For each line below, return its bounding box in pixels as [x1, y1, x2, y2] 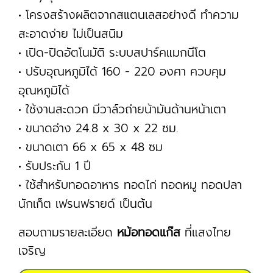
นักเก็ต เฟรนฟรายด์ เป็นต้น [18, 195, 152, 213]
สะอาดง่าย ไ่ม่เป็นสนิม [18, 25, 123, 43]
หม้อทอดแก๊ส [117, 224, 180, 241]
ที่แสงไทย [180, 224, 231, 241]
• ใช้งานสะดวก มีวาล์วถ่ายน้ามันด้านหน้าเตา [18, 101, 226, 118]
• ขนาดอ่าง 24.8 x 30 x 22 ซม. [18, 119, 179, 137]
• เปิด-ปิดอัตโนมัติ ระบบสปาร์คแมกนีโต [18, 44, 206, 62]
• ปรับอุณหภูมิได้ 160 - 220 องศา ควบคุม [18, 63, 226, 80]
